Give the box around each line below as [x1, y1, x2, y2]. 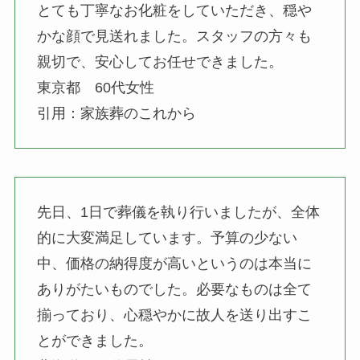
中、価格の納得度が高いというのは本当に [36, 256, 312, 272]
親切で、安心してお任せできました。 [36, 53, 283, 70]
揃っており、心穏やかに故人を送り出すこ [36, 307, 312, 324]
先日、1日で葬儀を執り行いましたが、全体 [36, 204, 320, 221]
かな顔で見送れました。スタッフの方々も [36, 27, 312, 44]
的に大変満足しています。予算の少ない [36, 230, 297, 247]
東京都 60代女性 [36, 79, 169, 96]
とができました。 [36, 333, 153, 350]
